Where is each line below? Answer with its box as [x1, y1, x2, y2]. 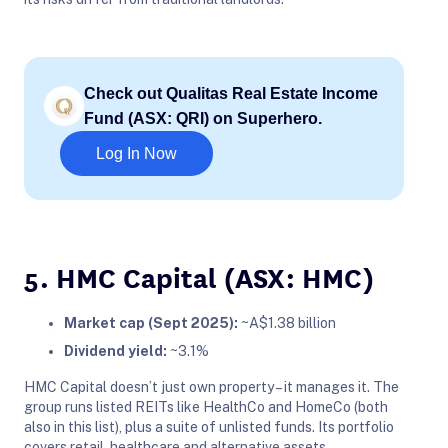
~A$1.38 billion [238, 314, 336, 331]
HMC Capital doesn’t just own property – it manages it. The [24, 378, 399, 395]
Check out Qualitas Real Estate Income [84, 84, 378, 102]
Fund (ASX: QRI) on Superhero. [84, 109, 322, 127]
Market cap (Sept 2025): [64, 314, 238, 331]
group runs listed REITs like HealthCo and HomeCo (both [24, 398, 388, 415]
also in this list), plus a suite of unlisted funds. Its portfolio [24, 418, 394, 435]
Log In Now [96, 144, 177, 162]
